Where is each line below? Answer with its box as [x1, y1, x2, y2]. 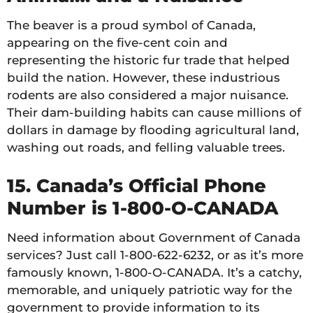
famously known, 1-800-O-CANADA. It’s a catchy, [7, 265, 302, 280]
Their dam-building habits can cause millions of [7, 105, 301, 120]
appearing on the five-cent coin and [7, 36, 228, 50]
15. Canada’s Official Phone [7, 175, 266, 198]
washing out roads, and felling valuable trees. [7, 140, 285, 155]
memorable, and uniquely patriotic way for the [7, 283, 292, 298]
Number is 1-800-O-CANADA [7, 197, 278, 220]
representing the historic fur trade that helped [7, 53, 290, 68]
